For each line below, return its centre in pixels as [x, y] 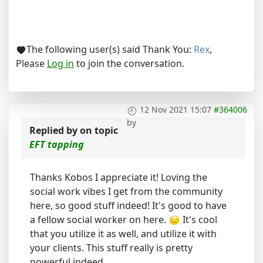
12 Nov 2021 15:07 [176, 110]
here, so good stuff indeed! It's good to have [128, 206]
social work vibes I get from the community [126, 192]
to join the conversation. [129, 64]
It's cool [199, 220]
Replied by [55, 131]
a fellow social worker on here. [99, 220]
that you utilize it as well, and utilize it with [123, 234]
